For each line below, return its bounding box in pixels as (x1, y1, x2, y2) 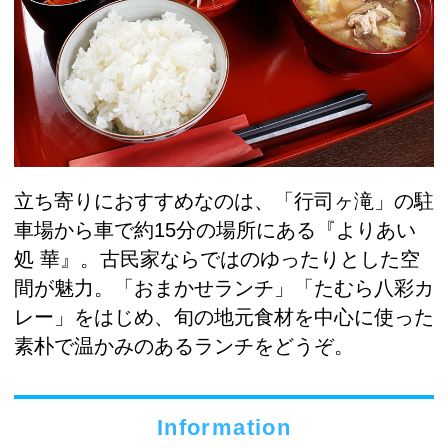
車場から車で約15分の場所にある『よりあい (14, 219, 416, 242)
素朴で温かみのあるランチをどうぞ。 (14, 335, 354, 358)
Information (156, 414, 292, 440)
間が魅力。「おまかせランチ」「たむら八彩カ (14, 277, 434, 300)
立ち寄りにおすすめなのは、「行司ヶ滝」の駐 (14, 190, 434, 213)
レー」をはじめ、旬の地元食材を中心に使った (14, 306, 434, 329)
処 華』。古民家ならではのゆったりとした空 (14, 248, 420, 271)
